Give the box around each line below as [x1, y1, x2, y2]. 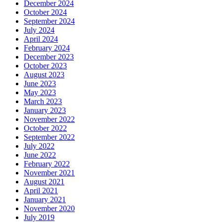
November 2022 [24, 115, 75, 124]
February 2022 [24, 160, 70, 168]
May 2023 [24, 88, 56, 97]
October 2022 [24, 124, 67, 133]
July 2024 [24, 26, 55, 35]
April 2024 [24, 35, 58, 44]
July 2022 [24, 142, 55, 151]
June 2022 [24, 151, 56, 160]
